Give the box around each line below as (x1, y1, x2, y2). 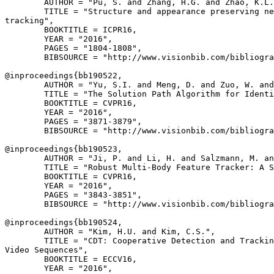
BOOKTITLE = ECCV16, (5, 254, 137, 264)
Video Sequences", (5, 245, 88, 254)
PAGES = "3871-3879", (5, 117, 142, 126)
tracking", (5, 16, 54, 25)
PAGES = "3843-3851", (5, 190, 142, 199)
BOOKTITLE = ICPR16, (5, 25, 137, 34)
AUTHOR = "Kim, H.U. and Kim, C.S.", (5, 227, 215, 236)
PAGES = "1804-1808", (5, 43, 142, 53)
